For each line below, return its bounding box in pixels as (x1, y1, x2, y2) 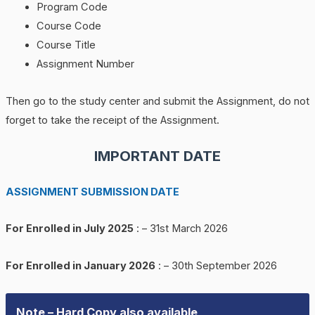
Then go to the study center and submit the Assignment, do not (5, 94, 309, 108)
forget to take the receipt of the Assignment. (5, 113, 219, 127)
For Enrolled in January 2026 (5, 259, 155, 272)
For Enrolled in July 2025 (5, 222, 134, 236)
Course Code (36, 20, 101, 33)
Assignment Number (36, 58, 134, 71)
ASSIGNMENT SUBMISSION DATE (5, 185, 179, 198)
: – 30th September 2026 (155, 259, 277, 272)
